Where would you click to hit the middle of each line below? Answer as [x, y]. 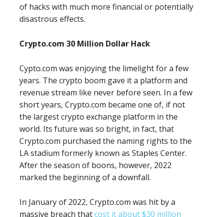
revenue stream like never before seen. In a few [106, 93]
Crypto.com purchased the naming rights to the [106, 141]
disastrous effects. [53, 19]
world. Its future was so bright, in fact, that [97, 129]
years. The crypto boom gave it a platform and [103, 81]
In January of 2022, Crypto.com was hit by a [97, 202]
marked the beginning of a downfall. [86, 178]
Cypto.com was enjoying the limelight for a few [104, 69]
